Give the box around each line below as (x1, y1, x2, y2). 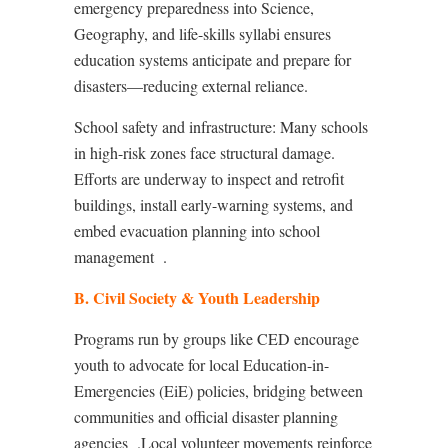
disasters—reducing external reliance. (74, 75, 308, 96)
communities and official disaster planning (74, 406, 338, 427)
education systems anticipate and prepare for (74, 49, 351, 70)
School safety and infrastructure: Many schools (74, 116, 368, 137)
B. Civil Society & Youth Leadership (74, 286, 320, 309)
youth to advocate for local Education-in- (74, 354, 329, 375)
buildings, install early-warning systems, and (74, 194, 353, 215)
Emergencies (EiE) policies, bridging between (74, 380, 363, 401)
